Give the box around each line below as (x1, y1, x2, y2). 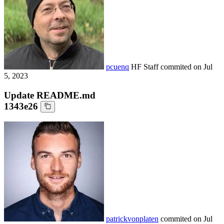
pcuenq (106, 62, 129, 71)
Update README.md (4, 89, 95, 100)
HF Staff (131, 62, 160, 71)
